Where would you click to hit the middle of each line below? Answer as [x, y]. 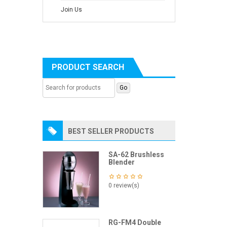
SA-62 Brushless [136, 155]
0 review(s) [124, 186]
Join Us [71, 10]
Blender [121, 162]
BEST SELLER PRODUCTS [111, 131]
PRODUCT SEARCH [88, 67]
